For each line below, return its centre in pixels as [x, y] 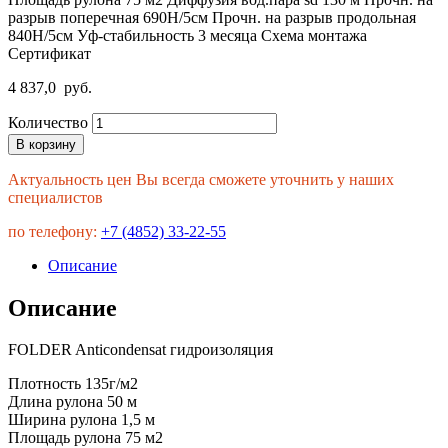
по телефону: [54, 231]
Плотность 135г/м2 [73, 384]
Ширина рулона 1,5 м [81, 420]
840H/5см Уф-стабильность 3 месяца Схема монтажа [187, 35]
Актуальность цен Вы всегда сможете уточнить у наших [201, 179]
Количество [48, 122]
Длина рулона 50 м [72, 402]
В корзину [46, 144]
